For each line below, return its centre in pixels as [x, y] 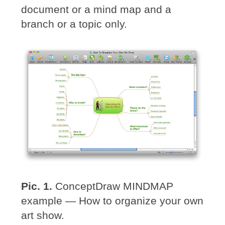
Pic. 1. [37, 186]
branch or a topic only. [74, 24]
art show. [43, 215]
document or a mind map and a [96, 9]
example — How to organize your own [113, 201]
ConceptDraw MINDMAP [113, 186]
